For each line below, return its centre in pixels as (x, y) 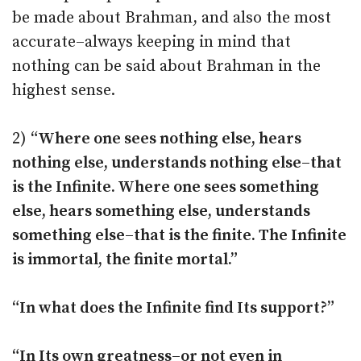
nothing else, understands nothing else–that (177, 163)
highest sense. (64, 91)
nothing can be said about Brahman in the (166, 66)
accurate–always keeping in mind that (151, 42)
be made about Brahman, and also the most (172, 18)
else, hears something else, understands (161, 212)
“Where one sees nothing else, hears (166, 139)
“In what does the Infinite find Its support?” (173, 308)
